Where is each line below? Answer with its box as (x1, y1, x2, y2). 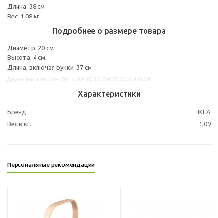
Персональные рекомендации (7, 161, 95, 168)
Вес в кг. (7, 120, 31, 127)
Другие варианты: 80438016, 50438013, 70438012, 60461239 (7, 76, 151, 82)
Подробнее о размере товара (52, 26, 166, 35)
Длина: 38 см (7, 2, 45, 10)
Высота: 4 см (7, 54, 45, 61)
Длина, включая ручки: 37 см (7, 63, 92, 71)
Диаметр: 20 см (7, 44, 54, 51)
